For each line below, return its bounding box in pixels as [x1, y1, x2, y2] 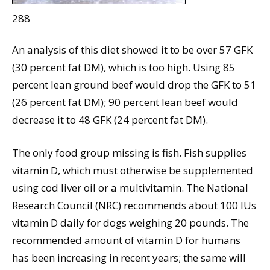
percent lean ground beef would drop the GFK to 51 [12, 78, 256, 92]
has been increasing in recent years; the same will [12, 251, 246, 265]
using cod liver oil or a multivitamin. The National [12, 181, 248, 195]
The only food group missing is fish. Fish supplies [12, 146, 246, 160]
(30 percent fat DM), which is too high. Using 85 [12, 60, 235, 75]
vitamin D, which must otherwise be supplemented [12, 163, 253, 178]
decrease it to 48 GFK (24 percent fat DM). [12, 113, 208, 127]
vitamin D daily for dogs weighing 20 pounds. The [12, 216, 249, 230]
